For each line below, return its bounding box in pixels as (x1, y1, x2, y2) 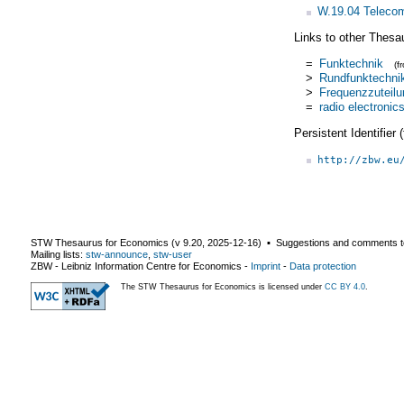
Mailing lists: (31, 248, 86, 260)
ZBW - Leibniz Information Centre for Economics (31, 260, 242, 271)
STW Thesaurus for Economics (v (31, 236, 183, 248)
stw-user (153, 248, 192, 260)
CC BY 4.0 (325, 281, 365, 291)
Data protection (289, 260, 356, 271)
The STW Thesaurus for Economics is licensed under (121, 281, 325, 291)
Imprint (251, 260, 280, 271)
